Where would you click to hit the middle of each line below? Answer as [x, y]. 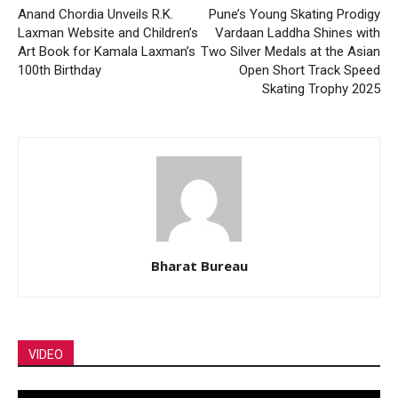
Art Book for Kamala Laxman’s [107, 51]
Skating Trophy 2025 [321, 88]
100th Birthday [60, 70]
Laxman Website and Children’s [108, 32]
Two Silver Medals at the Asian [291, 51]
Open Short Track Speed [310, 70]
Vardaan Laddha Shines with [298, 32]
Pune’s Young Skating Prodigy [295, 14]
